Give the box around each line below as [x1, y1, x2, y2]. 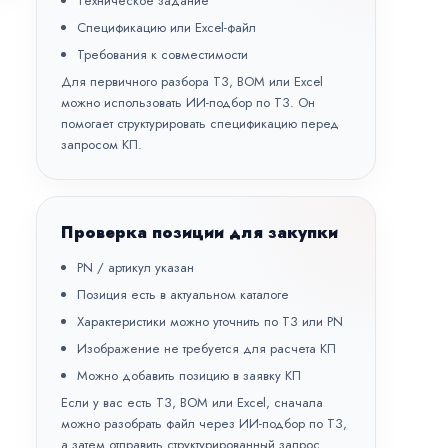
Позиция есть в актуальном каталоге [77, 285, 289, 304]
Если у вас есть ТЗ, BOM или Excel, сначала [61, 393, 323, 412]
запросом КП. [61, 135, 142, 154]
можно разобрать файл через [61, 414, 239, 433]
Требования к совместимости [77, 45, 248, 64]
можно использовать [61, 93, 186, 112]
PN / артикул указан [77, 258, 194, 277]
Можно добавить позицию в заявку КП [77, 366, 301, 385]
